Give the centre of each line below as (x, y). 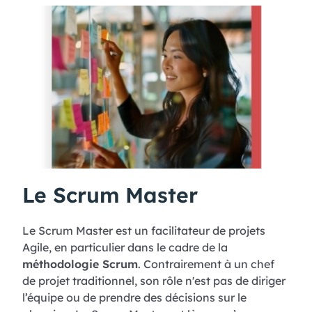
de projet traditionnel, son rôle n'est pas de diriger (154, 280)
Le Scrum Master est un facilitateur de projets (144, 230)
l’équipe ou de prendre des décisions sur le (134, 297)
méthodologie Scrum (80, 264)
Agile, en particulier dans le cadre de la (125, 247)
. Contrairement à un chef (206, 264)
